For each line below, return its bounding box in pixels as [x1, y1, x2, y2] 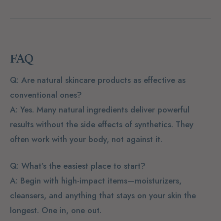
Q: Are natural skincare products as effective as [10, 74, 185, 86]
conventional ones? [10, 89, 82, 101]
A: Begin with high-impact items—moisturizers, [10, 174, 182, 186]
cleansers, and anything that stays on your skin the [10, 189, 196, 201]
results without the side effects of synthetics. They [10, 118, 193, 131]
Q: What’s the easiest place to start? [10, 159, 146, 172]
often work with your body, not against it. [10, 133, 162, 146]
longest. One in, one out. [10, 204, 102, 216]
